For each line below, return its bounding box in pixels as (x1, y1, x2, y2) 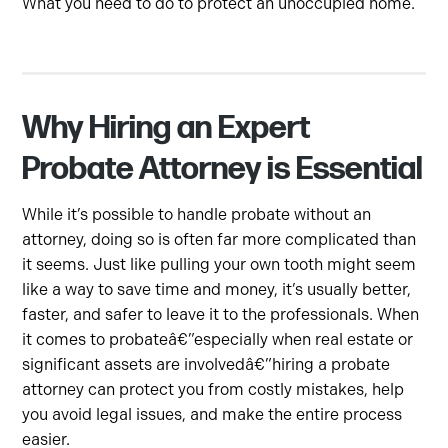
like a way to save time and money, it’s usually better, (22, 279, 412, 299)
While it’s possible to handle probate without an (22, 204, 372, 224)
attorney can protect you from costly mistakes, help (22, 379, 405, 399)
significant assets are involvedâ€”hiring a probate (22, 354, 391, 374)
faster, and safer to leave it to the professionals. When (22, 304, 420, 324)
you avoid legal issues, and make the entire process (22, 404, 403, 424)
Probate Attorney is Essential (22, 149, 424, 189)
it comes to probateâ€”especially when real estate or (22, 329, 414, 349)
